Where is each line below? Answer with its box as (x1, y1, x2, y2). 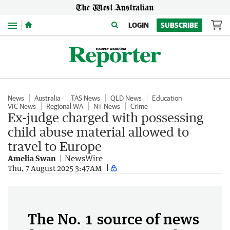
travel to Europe (8, 139, 102, 154)
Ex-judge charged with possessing (8, 110, 203, 125)
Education (152, 94, 182, 102)
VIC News (8, 102, 36, 110)
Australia (34, 94, 61, 102)
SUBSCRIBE (161, 21, 198, 29)
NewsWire (65, 154, 103, 163)
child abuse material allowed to (8, 124, 189, 139)
